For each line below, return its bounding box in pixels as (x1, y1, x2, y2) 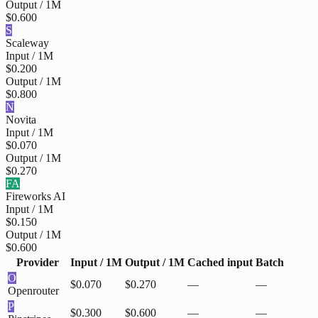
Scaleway (6, 37, 49, 50)
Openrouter (8, 285, 59, 297)
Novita (6, 114, 36, 126)
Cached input (187, 256, 253, 269)
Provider (16, 256, 59, 269)
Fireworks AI (6, 190, 65, 203)
